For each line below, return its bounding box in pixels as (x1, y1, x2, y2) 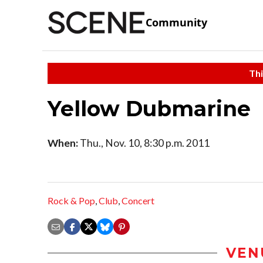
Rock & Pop (48, 195, 95, 207)
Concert (122, 195, 154, 207)
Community (146, 15, 207, 30)
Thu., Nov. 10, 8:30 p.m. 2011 (78, 136, 210, 149)
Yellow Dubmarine (48, 95, 251, 122)
